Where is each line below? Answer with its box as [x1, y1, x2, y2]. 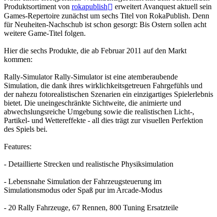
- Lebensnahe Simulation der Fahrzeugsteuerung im [4, 177, 161, 186]
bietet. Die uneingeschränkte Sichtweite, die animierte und [4, 99, 181, 108]
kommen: [4, 55, 32, 64]
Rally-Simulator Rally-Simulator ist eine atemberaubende [4, 73, 178, 81]
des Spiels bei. [4, 125, 47, 134]
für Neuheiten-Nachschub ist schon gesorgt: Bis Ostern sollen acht [4, 20, 206, 29]
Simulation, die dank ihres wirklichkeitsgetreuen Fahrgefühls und [4, 81, 202, 90]
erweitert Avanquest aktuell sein [113, 2, 212, 11]
